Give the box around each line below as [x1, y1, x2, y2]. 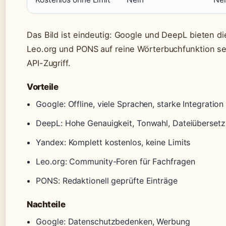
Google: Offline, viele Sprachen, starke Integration [36, 99, 224, 109]
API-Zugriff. [27, 58, 71, 69]
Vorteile [27, 82, 59, 92]
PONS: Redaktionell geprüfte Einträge [36, 176, 178, 186]
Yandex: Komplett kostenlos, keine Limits [36, 137, 191, 148]
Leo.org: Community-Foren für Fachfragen [36, 156, 195, 167]
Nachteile [27, 199, 66, 210]
